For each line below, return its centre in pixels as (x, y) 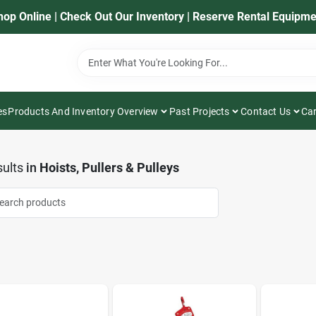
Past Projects (200, 111)
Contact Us (266, 111)
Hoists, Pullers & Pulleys (109, 168)
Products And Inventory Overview (83, 111)
